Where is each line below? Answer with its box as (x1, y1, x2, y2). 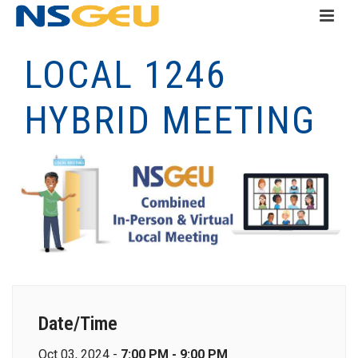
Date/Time (38, 312, 117, 336)
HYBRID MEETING (24, 97, 316, 143)
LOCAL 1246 (24, 52, 227, 97)
